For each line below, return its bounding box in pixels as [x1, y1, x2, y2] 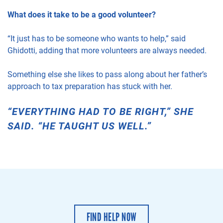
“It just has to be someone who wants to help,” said [7, 33, 186, 44]
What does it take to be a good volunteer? [7, 9, 156, 20]
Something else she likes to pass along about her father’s [7, 69, 207, 80]
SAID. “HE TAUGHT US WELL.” [7, 119, 151, 132]
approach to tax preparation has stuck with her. [7, 81, 172, 92]
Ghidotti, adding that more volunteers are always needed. [7, 45, 207, 56]
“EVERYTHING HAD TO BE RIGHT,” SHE [7, 105, 194, 118]
